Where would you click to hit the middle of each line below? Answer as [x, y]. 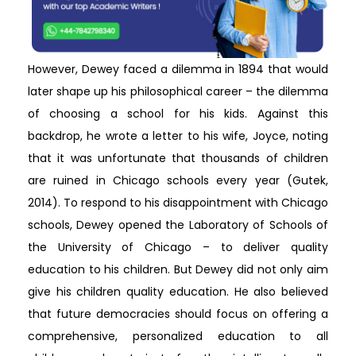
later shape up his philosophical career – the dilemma [178, 91]
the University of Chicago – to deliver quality [178, 247]
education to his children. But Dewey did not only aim [178, 269]
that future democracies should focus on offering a [178, 313]
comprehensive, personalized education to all [178, 336]
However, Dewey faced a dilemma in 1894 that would [178, 69]
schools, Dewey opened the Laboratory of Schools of [178, 224]
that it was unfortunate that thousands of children [178, 158]
